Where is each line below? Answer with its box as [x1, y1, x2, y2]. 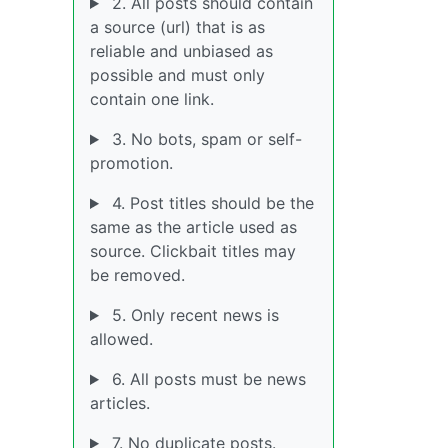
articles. [90, 393, 150, 413]
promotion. [90, 153, 173, 173]
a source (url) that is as [90, 17, 265, 37]
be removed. [90, 265, 185, 285]
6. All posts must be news [106, 369, 306, 389]
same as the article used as [90, 217, 297, 237]
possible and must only [90, 65, 265, 85]
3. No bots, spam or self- [106, 129, 302, 149]
